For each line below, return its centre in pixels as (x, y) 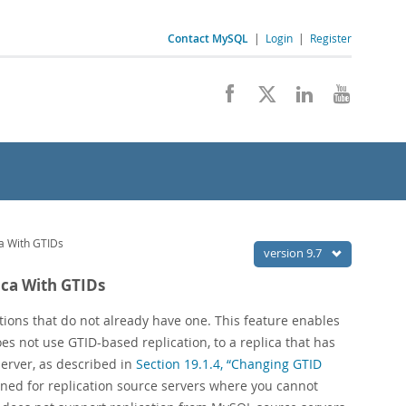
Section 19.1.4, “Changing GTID (229, 364)
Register (331, 38)
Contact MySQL (208, 39)
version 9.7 (294, 253)
